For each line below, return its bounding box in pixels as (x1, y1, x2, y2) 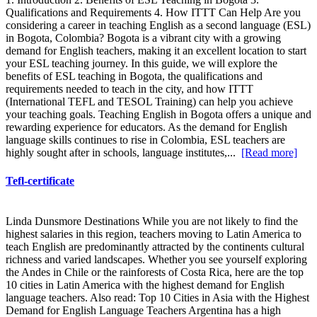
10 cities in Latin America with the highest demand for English (6, 278, 284, 291)
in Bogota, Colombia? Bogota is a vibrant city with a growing (6, 32, 281, 45)
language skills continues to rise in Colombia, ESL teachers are (6, 134, 285, 146)
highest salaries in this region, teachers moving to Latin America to (6, 227, 301, 240)
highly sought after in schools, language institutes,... (6, 146, 241, 159)
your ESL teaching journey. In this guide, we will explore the (6, 57, 277, 70)
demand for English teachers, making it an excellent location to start (6, 45, 306, 57)
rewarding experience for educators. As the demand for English (6, 121, 287, 134)
